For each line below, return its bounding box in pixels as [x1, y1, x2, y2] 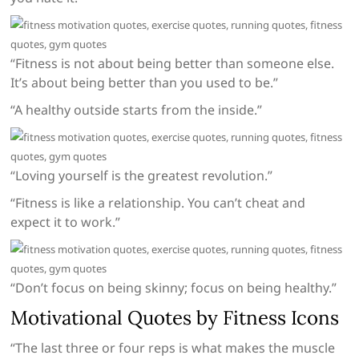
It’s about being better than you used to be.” [10, 74, 279, 92]
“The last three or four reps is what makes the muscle [10, 339, 336, 357]
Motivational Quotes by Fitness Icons [10, 305, 340, 331]
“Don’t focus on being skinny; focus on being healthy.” [10, 279, 337, 297]
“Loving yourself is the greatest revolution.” [10, 167, 273, 185]
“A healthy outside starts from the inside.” [10, 101, 263, 119]
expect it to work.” [10, 213, 121, 232]
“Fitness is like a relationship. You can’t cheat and [10, 194, 306, 212]
